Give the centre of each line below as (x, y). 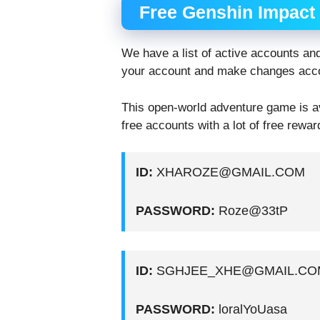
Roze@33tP (251, 211)
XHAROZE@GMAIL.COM (229, 172)
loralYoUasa (251, 310)
